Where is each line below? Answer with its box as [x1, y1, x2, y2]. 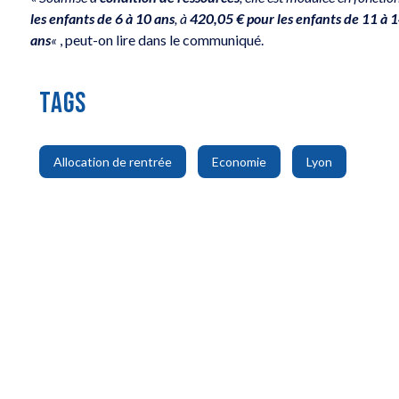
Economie [212, 154, 267, 170]
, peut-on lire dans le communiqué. [60, 30, 265, 48]
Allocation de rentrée [53, 154, 173, 170]
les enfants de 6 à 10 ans [30, 9, 175, 27]
